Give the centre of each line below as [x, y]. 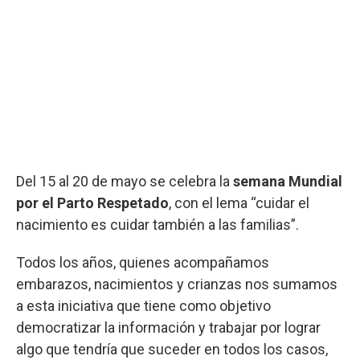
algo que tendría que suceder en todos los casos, [172, 349]
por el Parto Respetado [92, 202]
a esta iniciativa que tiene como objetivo [143, 305]
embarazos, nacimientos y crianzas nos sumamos [177, 284]
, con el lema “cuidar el [239, 202]
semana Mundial [288, 181]
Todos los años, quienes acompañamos [143, 262]
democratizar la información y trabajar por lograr [168, 327]
